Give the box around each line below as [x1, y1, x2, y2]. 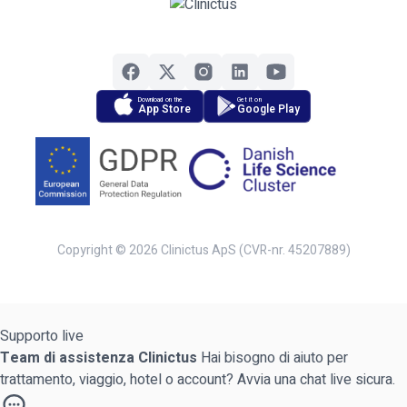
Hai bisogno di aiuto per [201, 347, 348, 370]
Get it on [237, 95, 262, 104]
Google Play [237, 101, 300, 117]
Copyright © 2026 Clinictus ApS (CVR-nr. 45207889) [56, 241, 351, 261]
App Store [138, 101, 191, 117]
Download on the [138, 95, 184, 104]
